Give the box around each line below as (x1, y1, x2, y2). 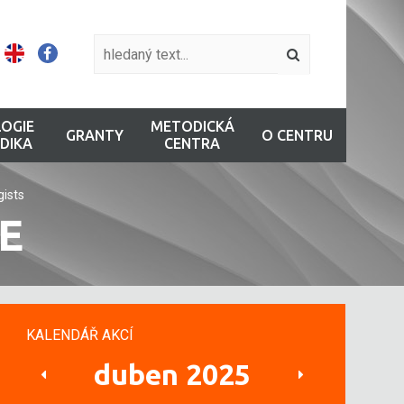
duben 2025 (94, 358, 252, 390)
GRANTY (65, 126, 124, 143)
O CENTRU (261, 126, 333, 143)
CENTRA (164, 135, 220, 151)
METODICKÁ (150, 118, 234, 134)
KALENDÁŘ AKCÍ (26, 326, 134, 344)
